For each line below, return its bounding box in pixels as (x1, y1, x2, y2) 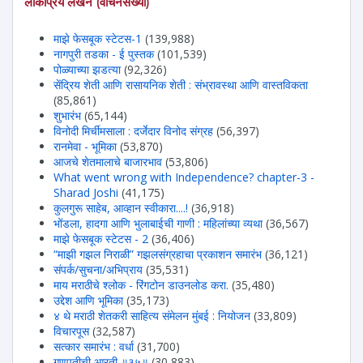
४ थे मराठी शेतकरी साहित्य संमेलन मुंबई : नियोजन (53, 307, 250, 323)
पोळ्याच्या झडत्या (53, 61, 121, 77)
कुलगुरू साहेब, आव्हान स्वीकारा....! (53, 199, 188, 216)
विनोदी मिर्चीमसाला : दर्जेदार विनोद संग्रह (53, 122, 213, 139)
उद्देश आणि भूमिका (53, 292, 123, 308)
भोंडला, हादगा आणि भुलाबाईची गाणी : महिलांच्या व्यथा (53, 215, 263, 231)
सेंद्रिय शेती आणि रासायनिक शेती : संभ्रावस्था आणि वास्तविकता (53, 76, 308, 92)
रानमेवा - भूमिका (53, 138, 117, 154)
